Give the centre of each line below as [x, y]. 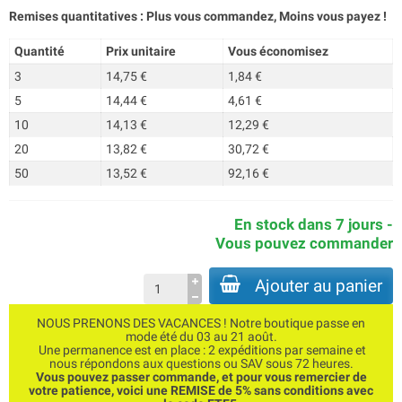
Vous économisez [278, 51]
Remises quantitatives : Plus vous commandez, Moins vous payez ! [198, 16]
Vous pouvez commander [304, 243]
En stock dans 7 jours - [314, 224]
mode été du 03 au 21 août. [201, 336]
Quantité [39, 51]
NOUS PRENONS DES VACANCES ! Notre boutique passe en [201, 323]
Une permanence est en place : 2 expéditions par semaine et [201, 350]
